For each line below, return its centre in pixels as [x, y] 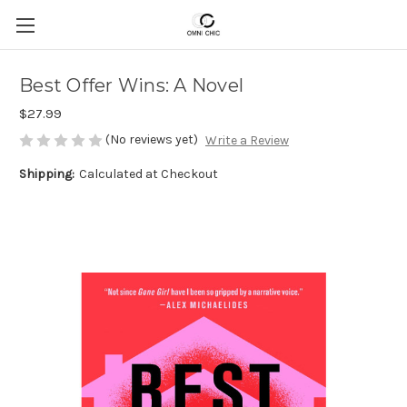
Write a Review [247, 141]
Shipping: [47, 174]
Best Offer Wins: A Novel [131, 86]
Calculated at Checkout [148, 174]
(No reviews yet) [152, 139]
